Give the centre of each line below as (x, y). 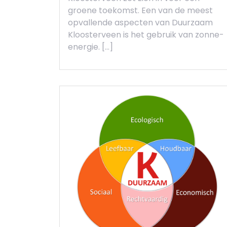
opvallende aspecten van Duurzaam (140, 22)
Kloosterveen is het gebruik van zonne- (146, 34)
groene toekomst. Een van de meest (140, 10)
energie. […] (90, 47)
